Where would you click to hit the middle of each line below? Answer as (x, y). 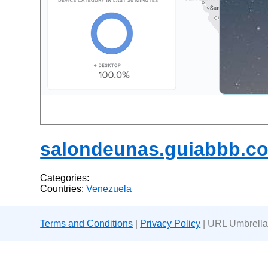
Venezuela (109, 189)
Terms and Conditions (87, 224)
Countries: (63, 189)
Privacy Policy (170, 224)
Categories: (65, 178)
